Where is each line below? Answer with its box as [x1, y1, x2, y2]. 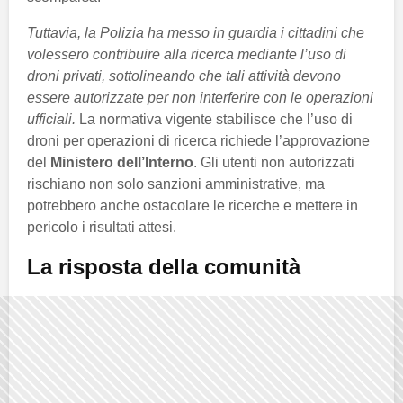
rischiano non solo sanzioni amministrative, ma [27, 176, 325, 193]
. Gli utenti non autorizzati [193, 155, 354, 171]
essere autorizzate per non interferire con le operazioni [27, 90, 373, 106]
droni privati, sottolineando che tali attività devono [27, 68, 341, 85]
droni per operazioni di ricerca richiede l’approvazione [27, 133, 370, 149]
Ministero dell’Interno [50, 155, 193, 171]
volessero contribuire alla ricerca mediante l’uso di [27, 47, 346, 63]
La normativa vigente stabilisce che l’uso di [76, 112, 353, 128]
